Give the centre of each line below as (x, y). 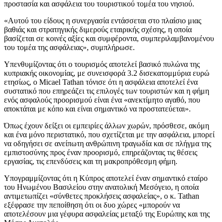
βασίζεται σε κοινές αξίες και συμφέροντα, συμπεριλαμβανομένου (109, 38)
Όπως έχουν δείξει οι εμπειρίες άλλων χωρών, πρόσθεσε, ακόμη (107, 125)
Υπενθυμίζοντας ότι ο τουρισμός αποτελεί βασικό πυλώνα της (102, 64)
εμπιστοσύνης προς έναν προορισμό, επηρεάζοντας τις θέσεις (101, 152)
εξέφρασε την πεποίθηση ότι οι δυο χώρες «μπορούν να (92, 205)
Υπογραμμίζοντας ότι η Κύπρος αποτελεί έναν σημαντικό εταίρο (106, 178)
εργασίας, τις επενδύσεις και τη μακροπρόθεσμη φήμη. (91, 161)
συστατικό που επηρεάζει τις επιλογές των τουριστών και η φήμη (107, 91)
